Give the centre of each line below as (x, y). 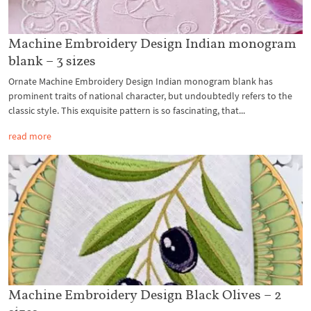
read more (30, 136)
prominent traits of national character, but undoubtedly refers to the (150, 95)
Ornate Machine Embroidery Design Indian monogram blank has (141, 81)
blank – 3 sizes (52, 60)
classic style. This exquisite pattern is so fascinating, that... (127, 110)
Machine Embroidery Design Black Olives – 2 (145, 295)
